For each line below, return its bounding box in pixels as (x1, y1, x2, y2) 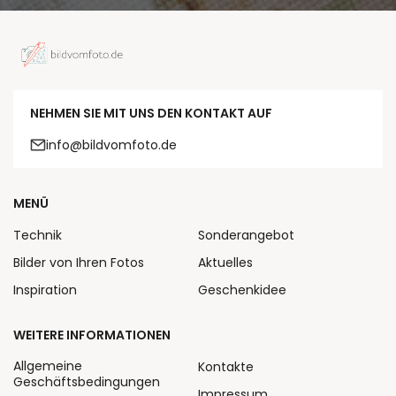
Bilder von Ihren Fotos (13, 254, 144, 272)
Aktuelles (198, 254, 253, 272)
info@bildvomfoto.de (46, 136, 177, 155)
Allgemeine (13, 357, 82, 376)
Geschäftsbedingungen (13, 373, 160, 392)
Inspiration (13, 281, 77, 300)
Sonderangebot (198, 226, 294, 245)
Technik (13, 226, 62, 245)
